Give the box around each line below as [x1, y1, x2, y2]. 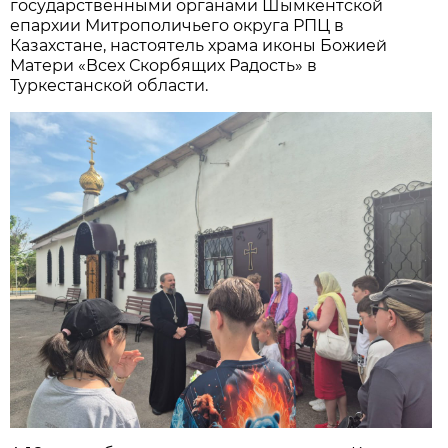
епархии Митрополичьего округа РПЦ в [10, 16, 345, 36]
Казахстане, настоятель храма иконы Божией [10, 36, 388, 56]
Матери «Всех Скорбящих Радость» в [10, 56, 318, 76]
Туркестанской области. [10, 76, 209, 96]
